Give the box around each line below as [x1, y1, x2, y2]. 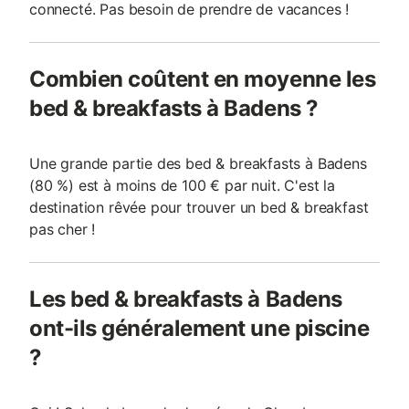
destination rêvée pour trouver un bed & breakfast [29, 198, 369, 216]
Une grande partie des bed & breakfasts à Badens [29, 154, 367, 173]
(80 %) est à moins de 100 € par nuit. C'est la [29, 176, 335, 194]
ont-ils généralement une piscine [29, 315, 370, 341]
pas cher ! [29, 220, 96, 238]
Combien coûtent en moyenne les [29, 66, 376, 92]
